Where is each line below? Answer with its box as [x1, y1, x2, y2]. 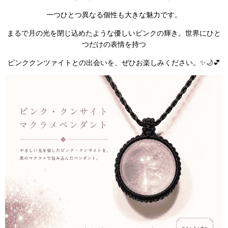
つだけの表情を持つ [82, 39, 146, 48]
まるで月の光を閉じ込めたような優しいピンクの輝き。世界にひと [7, 28, 221, 37]
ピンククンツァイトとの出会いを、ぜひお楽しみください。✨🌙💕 [8, 58, 220, 67]
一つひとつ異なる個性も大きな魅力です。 [46, 10, 182, 19]
